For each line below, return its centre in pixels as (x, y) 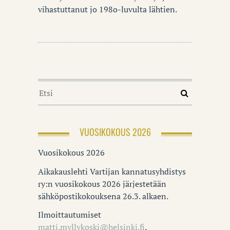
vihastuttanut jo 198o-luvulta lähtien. (108, 9)
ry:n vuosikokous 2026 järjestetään (102, 184)
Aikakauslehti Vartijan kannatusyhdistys (112, 171)
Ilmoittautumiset (70, 215)
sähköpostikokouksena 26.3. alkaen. (103, 196)
